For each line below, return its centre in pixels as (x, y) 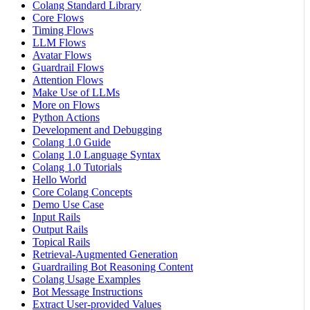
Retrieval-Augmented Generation (105, 255)
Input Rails (56, 217)
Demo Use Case (68, 205)
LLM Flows (59, 43)
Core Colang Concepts (82, 192)
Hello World (60, 180)
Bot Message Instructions (88, 292)
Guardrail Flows (68, 68)
